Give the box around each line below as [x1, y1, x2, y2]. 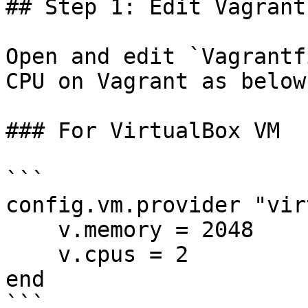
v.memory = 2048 [5, 217, 58, 242]
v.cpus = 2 [5, 242, 58, 267]
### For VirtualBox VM [5, 118, 280, 143]
